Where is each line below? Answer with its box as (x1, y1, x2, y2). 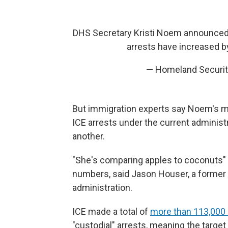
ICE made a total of (72, 206, 150, 217)
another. (72, 131, 105, 141)
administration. (72, 182, 132, 193)
